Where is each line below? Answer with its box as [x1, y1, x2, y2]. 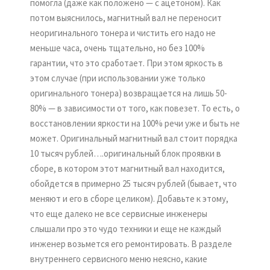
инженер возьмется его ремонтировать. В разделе [30, 238, 232, 250]
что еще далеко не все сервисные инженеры [30, 208, 207, 219]
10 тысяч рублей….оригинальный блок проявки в [30, 148, 221, 159]
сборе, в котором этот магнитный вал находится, [30, 163, 225, 174]
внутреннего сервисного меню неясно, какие [30, 253, 207, 265]
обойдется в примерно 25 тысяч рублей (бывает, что [30, 178, 237, 189]
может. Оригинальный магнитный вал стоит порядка [30, 133, 237, 144]
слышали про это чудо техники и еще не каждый [30, 223, 221, 234]
